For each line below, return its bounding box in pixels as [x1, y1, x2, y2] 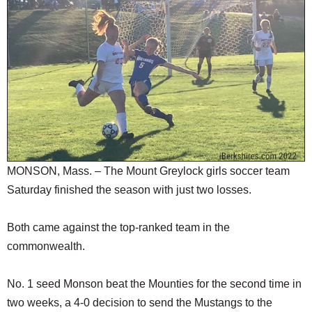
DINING [7, 34, 42, 50]
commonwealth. [7, 240, 85, 253]
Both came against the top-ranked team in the [7, 221, 230, 234]
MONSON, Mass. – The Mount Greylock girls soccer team [7, 165, 290, 178]
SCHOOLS [7, 6, 58, 22]
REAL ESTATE [7, 62, 75, 78]
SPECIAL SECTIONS [7, 118, 106, 134]
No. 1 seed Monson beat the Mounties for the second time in [7, 278, 302, 290]
